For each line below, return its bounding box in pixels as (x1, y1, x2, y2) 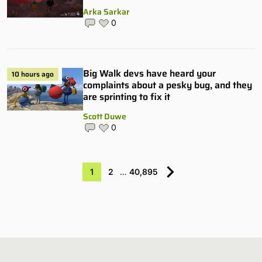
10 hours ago (12, 68, 54, 80)
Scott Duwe (83, 109, 126, 123)
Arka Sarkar (83, 5, 130, 18)
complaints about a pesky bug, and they (83, 77, 252, 92)
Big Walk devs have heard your (83, 65, 216, 81)
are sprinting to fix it (83, 89, 170, 104)
